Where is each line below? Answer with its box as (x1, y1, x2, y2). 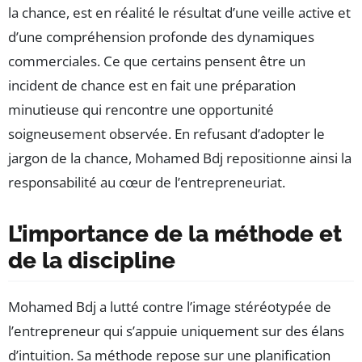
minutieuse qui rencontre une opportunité (8, 100, 274, 120)
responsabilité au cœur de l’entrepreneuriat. (8, 173, 285, 192)
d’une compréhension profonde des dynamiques (8, 27, 314, 47)
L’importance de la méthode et (8, 221, 342, 248)
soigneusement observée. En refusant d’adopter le (8, 124, 325, 144)
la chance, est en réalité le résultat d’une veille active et (8, 3, 351, 23)
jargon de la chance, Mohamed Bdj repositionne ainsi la (8, 149, 351, 168)
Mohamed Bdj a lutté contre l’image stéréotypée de (8, 297, 331, 317)
